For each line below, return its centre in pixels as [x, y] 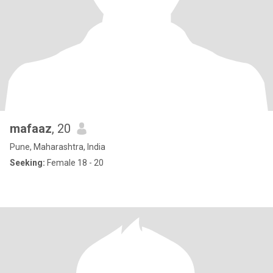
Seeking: [27, 163]
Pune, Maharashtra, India [58, 147]
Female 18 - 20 [74, 163]
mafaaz [31, 129]
